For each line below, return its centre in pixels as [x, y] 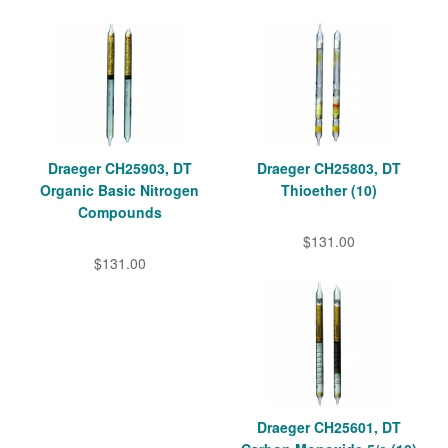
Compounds [119, 212]
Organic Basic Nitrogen [119, 190]
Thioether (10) [328, 190]
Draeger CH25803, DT [328, 168]
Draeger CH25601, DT [328, 427]
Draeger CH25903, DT [119, 168]
